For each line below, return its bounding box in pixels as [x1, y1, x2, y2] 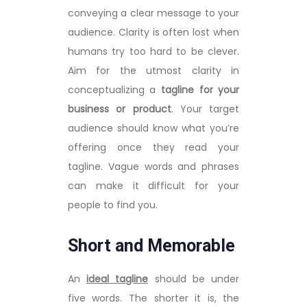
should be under [148, 271, 240, 286]
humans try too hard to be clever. [67, 44, 240, 58]
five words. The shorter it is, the [67, 291, 240, 305]
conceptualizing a [67, 82, 161, 97]
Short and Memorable [67, 236, 235, 256]
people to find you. [67, 197, 158, 212]
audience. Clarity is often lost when [67, 25, 240, 39]
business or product [67, 101, 171, 116]
